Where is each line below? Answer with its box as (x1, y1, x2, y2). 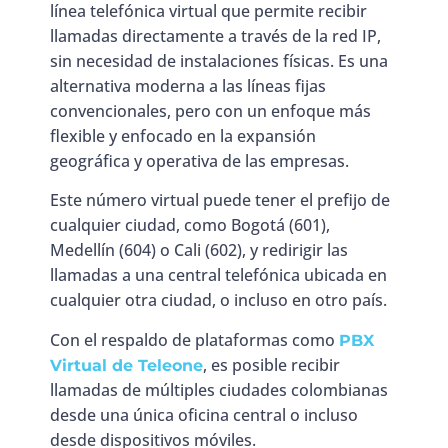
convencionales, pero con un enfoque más (50, 100, 371, 123)
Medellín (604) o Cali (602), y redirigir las (50, 239, 348, 262)
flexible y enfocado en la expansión (50, 125, 316, 148)
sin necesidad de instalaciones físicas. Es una (50, 50, 388, 73)
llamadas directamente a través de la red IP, (50, 25, 381, 48)
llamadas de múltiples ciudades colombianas (50, 378, 388, 401)
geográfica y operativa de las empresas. (50, 150, 349, 173)
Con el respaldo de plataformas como (50, 328, 339, 351)
